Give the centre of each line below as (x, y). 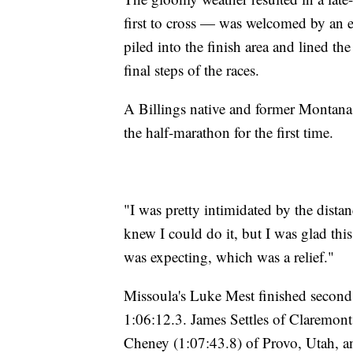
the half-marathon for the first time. (229, 132)
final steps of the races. (191, 69)
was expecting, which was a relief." (229, 256)
